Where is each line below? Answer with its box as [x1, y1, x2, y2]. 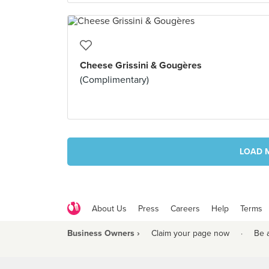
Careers [171, 203, 200, 214]
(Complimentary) [80, 74, 149, 86]
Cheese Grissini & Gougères [80, 59, 202, 71]
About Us [92, 203, 127, 214]
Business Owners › [67, 228, 140, 238]
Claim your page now [151, 228, 229, 238]
